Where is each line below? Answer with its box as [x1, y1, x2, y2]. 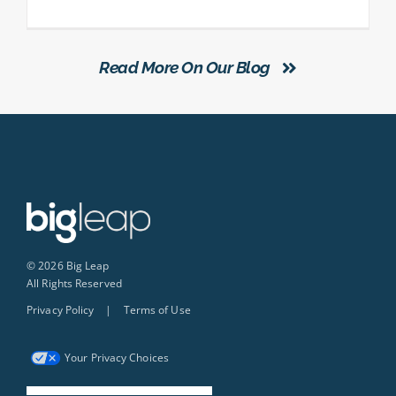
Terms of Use [123, 301, 191, 317]
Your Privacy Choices [65, 349, 169, 365]
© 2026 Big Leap [27, 257, 110, 273]
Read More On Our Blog [99, 57, 270, 77]
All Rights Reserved [27, 275, 122, 291]
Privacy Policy [27, 301, 95, 317]
